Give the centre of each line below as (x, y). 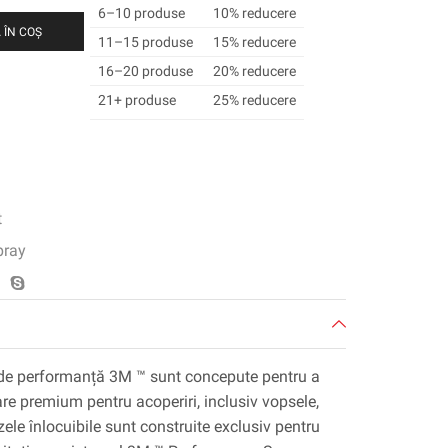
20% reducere (254, 71)
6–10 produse (141, 13)
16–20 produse (145, 71)
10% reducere (254, 13)
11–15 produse (145, 42)
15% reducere (254, 42)
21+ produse (136, 100)
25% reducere (254, 100)
